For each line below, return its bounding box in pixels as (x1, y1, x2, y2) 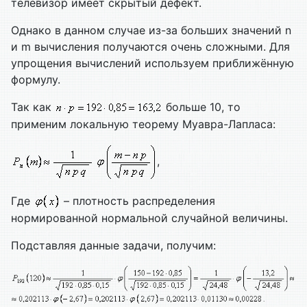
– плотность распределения (60, 193, 215, 208)
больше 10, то (162, 100, 241, 114)
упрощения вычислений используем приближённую (11, 56, 294, 71)
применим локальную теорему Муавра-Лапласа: (11, 116, 275, 131)
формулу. (11, 73, 60, 87)
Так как (11, 100, 55, 114)
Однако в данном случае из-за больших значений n (11, 23, 291, 38)
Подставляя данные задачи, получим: (11, 238, 216, 252)
